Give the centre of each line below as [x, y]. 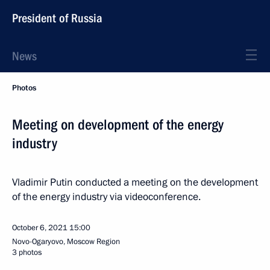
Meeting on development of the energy [118, 125]
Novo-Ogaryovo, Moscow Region [66, 242]
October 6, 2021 [40, 228]
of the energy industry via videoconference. [106, 197]
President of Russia [57, 18]
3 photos [27, 253]
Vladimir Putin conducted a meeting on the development [135, 182]
